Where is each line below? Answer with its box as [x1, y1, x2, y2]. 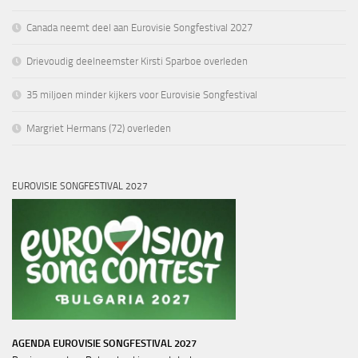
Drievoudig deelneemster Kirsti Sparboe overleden [26, 54, 248, 67]
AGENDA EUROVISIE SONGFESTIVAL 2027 [12, 336, 197, 349]
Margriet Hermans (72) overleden [26, 121, 171, 134]
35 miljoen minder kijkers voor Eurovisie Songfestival [26, 88, 257, 101]
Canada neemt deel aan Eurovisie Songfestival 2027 [26, 21, 253, 34]
